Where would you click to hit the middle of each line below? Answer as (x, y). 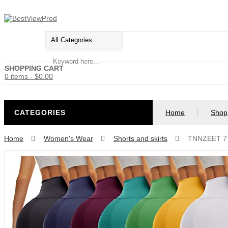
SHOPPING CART (34, 68)
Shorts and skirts (140, 138)
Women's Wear (68, 138)
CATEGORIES (40, 112)
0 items (16, 76)
